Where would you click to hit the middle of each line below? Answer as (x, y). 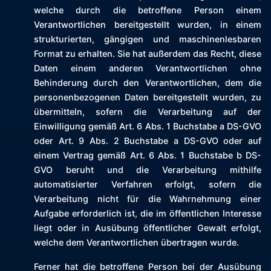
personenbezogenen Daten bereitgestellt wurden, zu (148, 97)
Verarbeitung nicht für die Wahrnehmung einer (148, 199)
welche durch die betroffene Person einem (148, 10)
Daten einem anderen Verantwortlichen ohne (148, 68)
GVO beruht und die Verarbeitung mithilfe (148, 170)
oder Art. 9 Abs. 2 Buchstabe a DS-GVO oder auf (148, 141)
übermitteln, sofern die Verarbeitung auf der (148, 112)
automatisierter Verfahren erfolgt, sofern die (148, 184)
